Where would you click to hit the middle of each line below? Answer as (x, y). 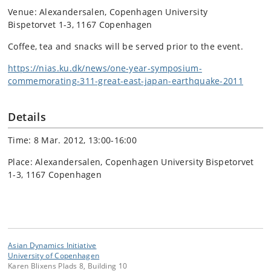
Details (27, 117)
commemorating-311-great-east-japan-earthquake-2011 (126, 81)
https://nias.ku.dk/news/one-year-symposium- (105, 68)
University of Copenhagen (54, 255)
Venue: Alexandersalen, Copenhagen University (108, 12)
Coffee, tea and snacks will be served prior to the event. (126, 46)
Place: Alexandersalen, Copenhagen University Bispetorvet (131, 162)
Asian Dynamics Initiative (52, 245)
